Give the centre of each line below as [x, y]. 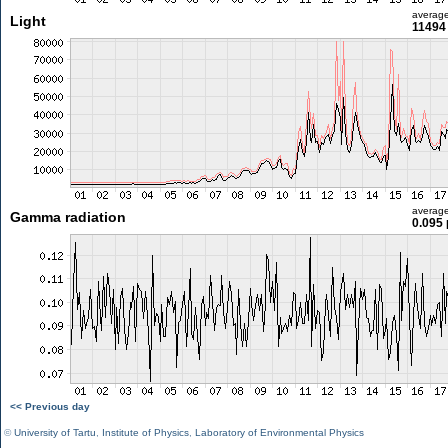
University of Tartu [55, 432]
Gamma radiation [67, 217]
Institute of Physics [145, 432]
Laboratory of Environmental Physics [279, 432]
